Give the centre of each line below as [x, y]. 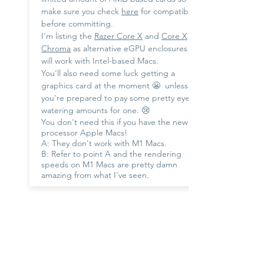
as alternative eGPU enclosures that [138, 48]
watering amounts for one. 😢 [96, 110]
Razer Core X [118, 36]
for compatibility [169, 11]
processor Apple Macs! [85, 132]
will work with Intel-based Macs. [101, 60]
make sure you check [81, 11]
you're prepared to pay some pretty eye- [117, 98]
